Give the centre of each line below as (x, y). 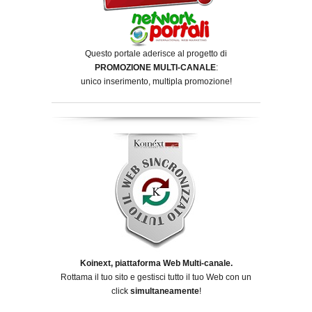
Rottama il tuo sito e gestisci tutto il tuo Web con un (156, 278)
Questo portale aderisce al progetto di (156, 53)
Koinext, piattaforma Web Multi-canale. (156, 264)
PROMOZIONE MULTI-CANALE (155, 67)
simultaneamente (164, 291)
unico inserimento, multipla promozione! (156, 81)
